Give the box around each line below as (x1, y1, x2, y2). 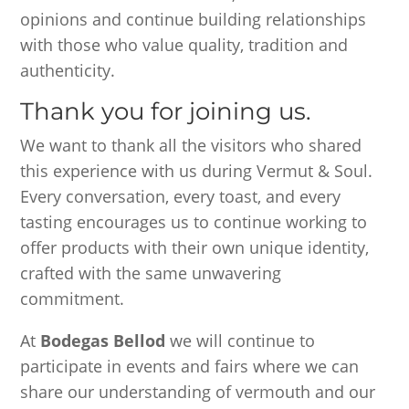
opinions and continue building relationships (20, 8, 367, 31)
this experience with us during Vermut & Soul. (20, 160, 373, 183)
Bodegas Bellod (40, 330, 171, 352)
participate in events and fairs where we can (20, 355, 360, 378)
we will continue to (170, 330, 316, 352)
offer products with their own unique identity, (20, 236, 370, 259)
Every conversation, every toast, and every (20, 185, 341, 208)
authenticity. (20, 59, 116, 82)
